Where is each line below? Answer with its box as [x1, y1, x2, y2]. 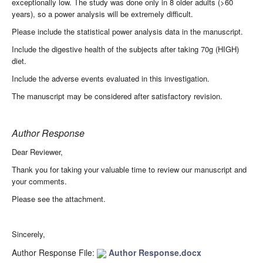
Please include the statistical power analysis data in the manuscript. [12, 25, 243, 37]
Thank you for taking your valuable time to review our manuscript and [12, 163, 247, 175]
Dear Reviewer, [12, 146, 63, 157]
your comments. [12, 175, 67, 187]
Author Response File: [12, 246, 97, 258]
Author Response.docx [106, 246, 201, 258]
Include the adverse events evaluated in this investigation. [12, 72, 210, 84]
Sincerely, [12, 228, 45, 240]
